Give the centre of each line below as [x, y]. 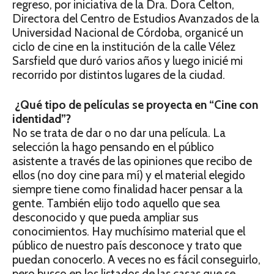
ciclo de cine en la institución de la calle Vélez [124, 47]
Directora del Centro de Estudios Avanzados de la [136, 19]
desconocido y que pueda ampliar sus [105, 218]
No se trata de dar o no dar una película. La [119, 133]
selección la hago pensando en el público [113, 147]
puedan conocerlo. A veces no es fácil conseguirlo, [136, 260]
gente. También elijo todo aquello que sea [116, 204]
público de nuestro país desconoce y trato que [127, 246]
